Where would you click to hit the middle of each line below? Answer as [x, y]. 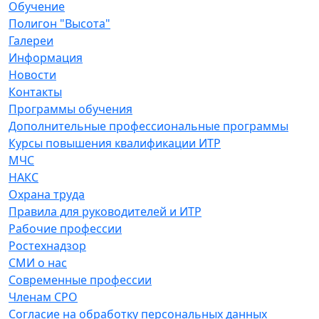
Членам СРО [43, 297]
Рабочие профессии [65, 229]
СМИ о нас [38, 263]
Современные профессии [80, 280]
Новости [32, 75]
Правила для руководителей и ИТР [105, 212]
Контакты [35, 92]
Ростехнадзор [47, 246]
